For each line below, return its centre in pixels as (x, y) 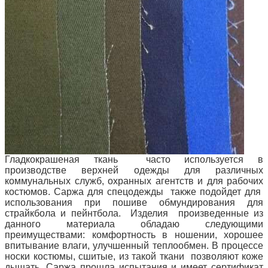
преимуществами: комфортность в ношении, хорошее (134, 234)
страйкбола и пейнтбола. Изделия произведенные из (134, 213)
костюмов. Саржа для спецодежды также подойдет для (134, 191)
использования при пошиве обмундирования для (134, 202)
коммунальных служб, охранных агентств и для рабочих (134, 181)
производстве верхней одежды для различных (134, 170)
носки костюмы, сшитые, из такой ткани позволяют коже (134, 256)
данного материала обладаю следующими (134, 224)
